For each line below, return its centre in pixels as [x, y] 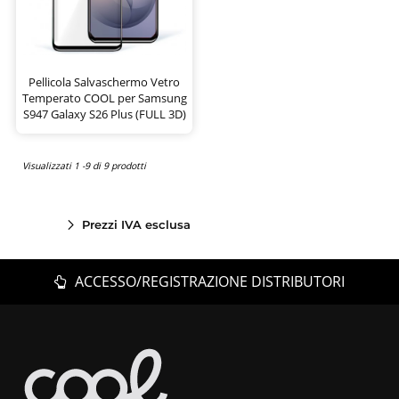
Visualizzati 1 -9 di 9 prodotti [84, 166]
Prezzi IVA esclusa [136, 224]
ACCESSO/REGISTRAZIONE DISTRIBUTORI [208, 281]
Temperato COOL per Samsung [104, 98]
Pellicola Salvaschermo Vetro [104, 81]
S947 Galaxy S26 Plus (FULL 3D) [104, 114]
